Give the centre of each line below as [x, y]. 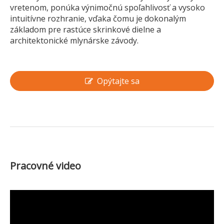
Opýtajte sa [118, 81]
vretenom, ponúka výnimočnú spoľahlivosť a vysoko [107, 7]
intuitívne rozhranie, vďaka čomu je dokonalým [98, 18]
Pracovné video [45, 165]
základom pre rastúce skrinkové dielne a [85, 29]
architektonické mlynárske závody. [74, 40]
